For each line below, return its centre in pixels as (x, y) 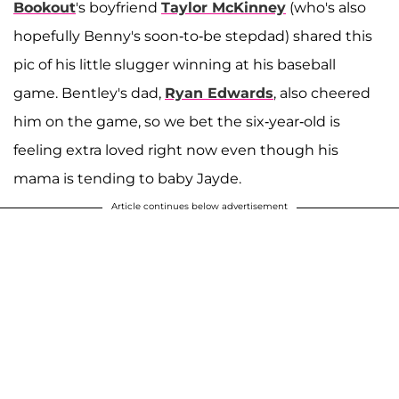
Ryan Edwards (219, 93)
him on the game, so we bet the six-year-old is (177, 121)
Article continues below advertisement (199, 206)
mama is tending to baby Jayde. (127, 178)
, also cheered (322, 93)
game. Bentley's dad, (89, 93)
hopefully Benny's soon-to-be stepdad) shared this (193, 36)
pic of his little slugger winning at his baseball (175, 64)
